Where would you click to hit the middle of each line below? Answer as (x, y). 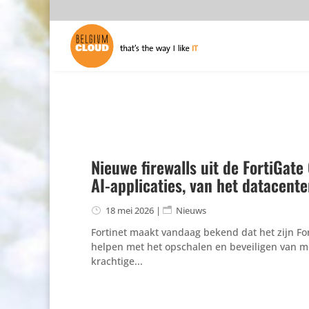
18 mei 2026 (129, 210)
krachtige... (117, 261)
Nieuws (191, 210)
